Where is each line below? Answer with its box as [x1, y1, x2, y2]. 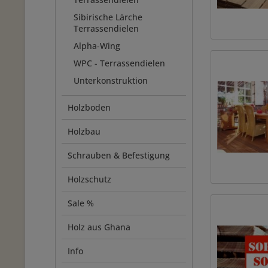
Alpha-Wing [74, 40, 120, 51]
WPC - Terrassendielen [74, 57, 165, 69]
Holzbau [68, 126, 100, 137]
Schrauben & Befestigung [68, 150, 170, 161]
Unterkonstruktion [74, 75, 148, 86]
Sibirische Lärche [74, 11, 142, 23]
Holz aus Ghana [68, 221, 130, 233]
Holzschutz [68, 173, 111, 185]
